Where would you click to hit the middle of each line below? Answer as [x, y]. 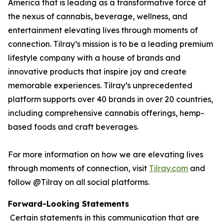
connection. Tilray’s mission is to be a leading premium [110, 44]
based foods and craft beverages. [74, 127]
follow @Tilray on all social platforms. [80, 182]
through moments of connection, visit [78, 168]
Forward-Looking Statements [69, 204]
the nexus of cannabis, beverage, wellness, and [98, 16]
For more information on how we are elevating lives [106, 154]
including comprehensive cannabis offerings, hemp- [106, 113]
